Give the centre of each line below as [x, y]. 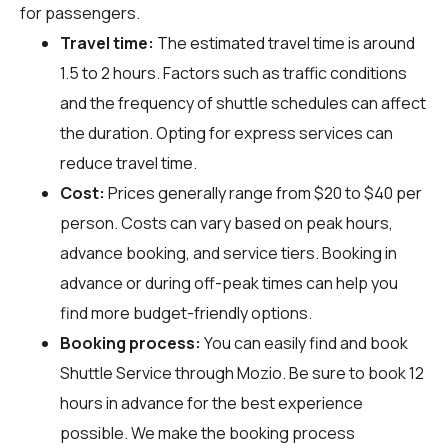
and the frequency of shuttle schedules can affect [243, 102]
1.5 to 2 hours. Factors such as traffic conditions [233, 72]
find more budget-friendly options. [186, 312]
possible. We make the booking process [207, 432]
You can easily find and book [304, 342]
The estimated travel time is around [284, 42]
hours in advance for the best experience [211, 402]
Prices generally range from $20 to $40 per [263, 192]
